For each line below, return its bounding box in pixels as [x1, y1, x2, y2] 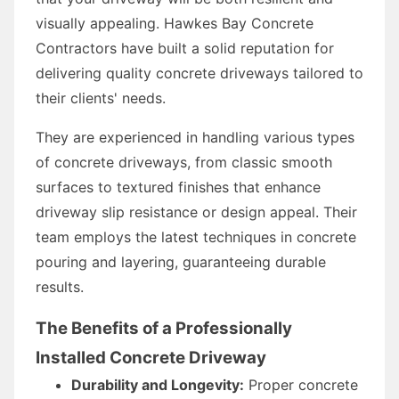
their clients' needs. [36, 88, 166, 107]
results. [36, 277, 84, 296]
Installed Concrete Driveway [36, 346, 266, 368]
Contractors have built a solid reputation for [36, 38, 334, 57]
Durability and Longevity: [71, 375, 244, 394]
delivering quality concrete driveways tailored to [36, 63, 363, 82]
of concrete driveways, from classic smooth [36, 152, 332, 171]
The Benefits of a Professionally [36, 317, 292, 338]
